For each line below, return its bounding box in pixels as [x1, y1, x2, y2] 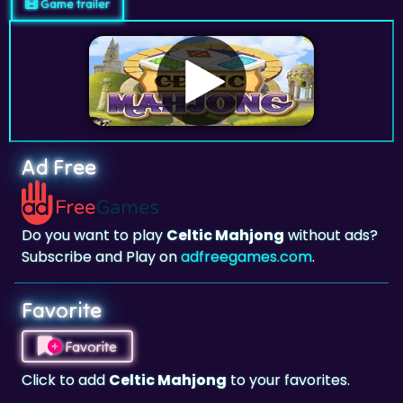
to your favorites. [227, 370, 350, 390]
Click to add [22, 370, 109, 390]
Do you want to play [22, 225, 166, 246]
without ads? [284, 225, 378, 246]
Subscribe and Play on [22, 246, 181, 267]
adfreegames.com [181, 246, 312, 267]
